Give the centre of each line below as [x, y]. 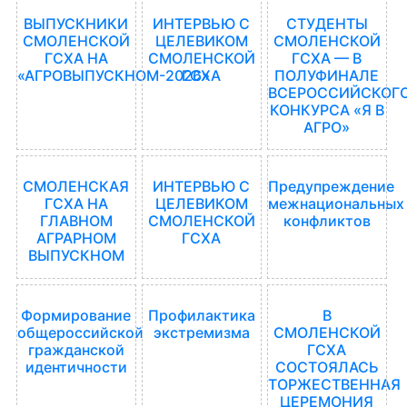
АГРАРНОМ [76, 238]
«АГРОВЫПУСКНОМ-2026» [114, 75]
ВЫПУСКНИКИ [76, 23]
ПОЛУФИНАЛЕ [327, 75]
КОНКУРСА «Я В [327, 109]
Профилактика [201, 316]
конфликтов [327, 221]
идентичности [76, 367]
